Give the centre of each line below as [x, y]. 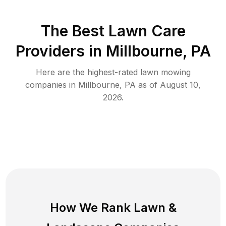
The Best [74, 31]
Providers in [59, 51]
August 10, [180, 84]
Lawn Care [147, 31]
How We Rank [92, 207]
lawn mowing [165, 72]
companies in [52, 84]
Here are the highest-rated [88, 72]
